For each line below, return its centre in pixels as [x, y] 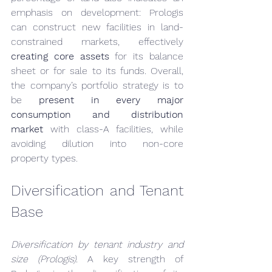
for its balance [146, 56]
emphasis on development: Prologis [97, 12]
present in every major [111, 100]
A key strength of [131, 259]
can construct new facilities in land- [97, 27]
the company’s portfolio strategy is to [97, 85]
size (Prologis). [44, 259]
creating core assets [60, 56]
